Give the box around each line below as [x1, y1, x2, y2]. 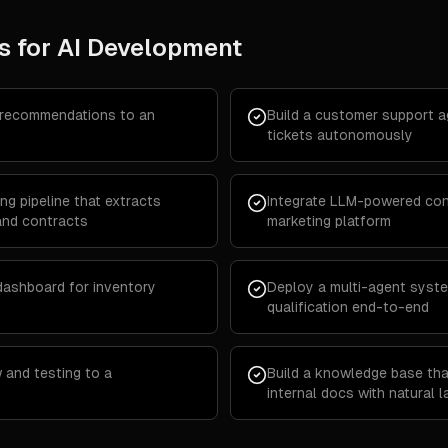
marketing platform [267, 213, 391, 229]
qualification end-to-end [267, 299, 429, 315]
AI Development [57, 34, 242, 61]
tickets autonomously [267, 127, 413, 143]
